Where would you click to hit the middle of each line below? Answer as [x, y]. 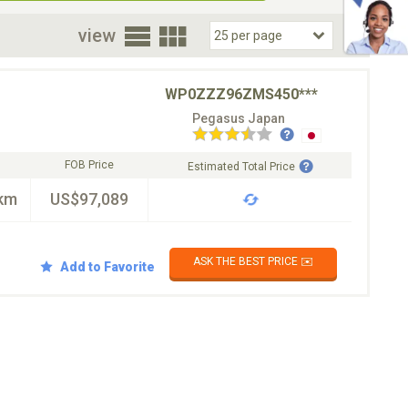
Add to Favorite [107, 266]
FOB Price [89, 165]
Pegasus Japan [239, 118]
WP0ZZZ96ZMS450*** [241, 94]
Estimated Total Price [241, 167]
